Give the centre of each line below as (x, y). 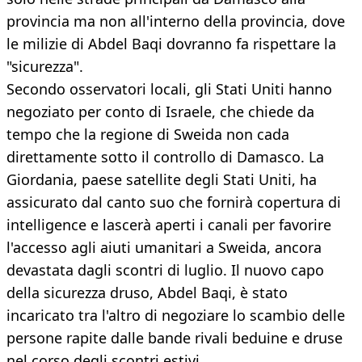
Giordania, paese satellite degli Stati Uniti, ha (162, 180)
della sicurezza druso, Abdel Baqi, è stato (147, 293)
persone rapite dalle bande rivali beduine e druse (175, 338)
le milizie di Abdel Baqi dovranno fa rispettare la (171, 44)
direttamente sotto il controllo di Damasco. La (165, 157)
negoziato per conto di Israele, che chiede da (160, 112)
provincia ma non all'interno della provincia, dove (176, 21)
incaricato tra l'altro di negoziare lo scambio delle (176, 316)
